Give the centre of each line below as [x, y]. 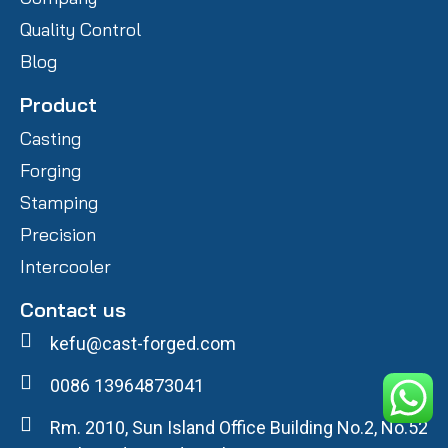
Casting [50, 139]
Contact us [73, 310]
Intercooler [65, 267]
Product [58, 105]
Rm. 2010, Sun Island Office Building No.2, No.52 [239, 428]
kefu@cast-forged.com [143, 344]
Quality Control [80, 30]
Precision [58, 235]
